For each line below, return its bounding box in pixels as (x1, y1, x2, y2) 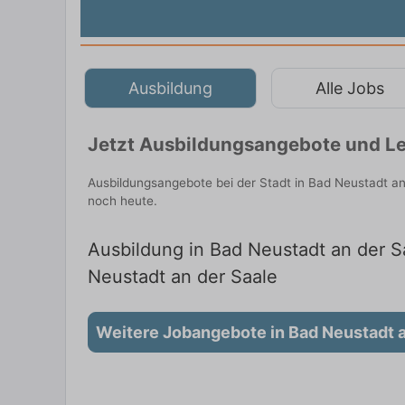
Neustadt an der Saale (88, 266, 278, 288)
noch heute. (88, 193, 157, 208)
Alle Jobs (316, 78, 384, 98)
